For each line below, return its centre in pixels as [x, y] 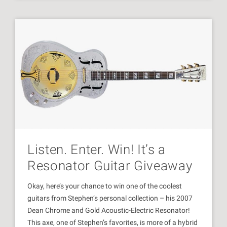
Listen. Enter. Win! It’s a [97, 150]
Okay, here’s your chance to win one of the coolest [105, 186]
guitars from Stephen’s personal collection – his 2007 [110, 198]
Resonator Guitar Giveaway [110, 166]
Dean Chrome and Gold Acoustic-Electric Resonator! [109, 211]
